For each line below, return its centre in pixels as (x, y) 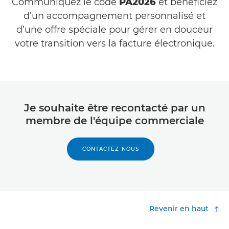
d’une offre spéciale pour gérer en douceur (114, 29)
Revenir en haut (179, 208)
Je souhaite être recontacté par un (114, 108)
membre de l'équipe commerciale (114, 120)
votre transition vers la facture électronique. (114, 43)
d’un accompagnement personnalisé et (114, 16)
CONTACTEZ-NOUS (110, 149)
